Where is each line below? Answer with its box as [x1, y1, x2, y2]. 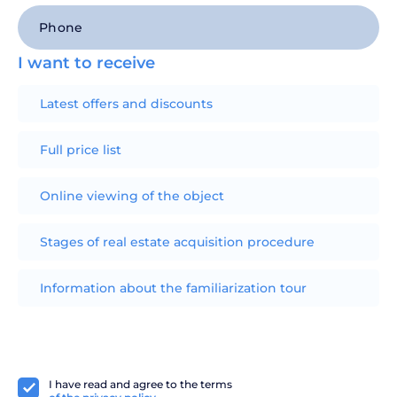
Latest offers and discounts [40, 96, 213, 112]
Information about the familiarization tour [40, 280, 307, 296]
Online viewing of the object [40, 188, 224, 204]
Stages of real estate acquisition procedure [40, 234, 315, 250]
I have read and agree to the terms [49, 378, 232, 391]
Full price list [40, 142, 121, 158]
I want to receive [18, 53, 155, 73]
